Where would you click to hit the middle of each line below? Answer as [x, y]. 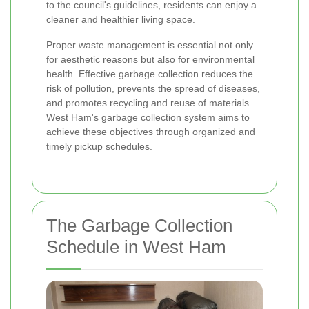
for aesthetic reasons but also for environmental [150, 60]
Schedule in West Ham [136, 247]
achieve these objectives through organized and [151, 132]
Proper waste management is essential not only [150, 45]
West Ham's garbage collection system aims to [148, 118]
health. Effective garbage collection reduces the [150, 74]
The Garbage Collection [139, 226]
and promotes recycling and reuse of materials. [149, 103]
